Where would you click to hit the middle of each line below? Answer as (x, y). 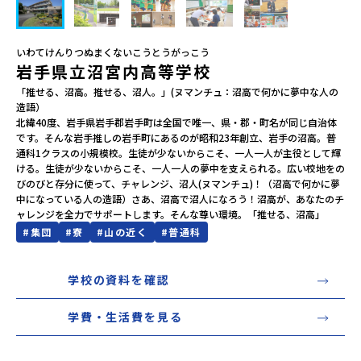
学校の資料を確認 (119, 280)
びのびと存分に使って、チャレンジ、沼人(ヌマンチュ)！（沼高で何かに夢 (178, 183)
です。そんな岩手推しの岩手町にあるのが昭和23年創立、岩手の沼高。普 (176, 137)
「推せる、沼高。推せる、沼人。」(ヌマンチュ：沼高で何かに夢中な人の (177, 91)
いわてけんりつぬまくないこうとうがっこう (113, 52)
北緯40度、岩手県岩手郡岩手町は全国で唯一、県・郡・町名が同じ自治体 (176, 122)
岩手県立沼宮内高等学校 (114, 71)
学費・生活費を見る (125, 317)
